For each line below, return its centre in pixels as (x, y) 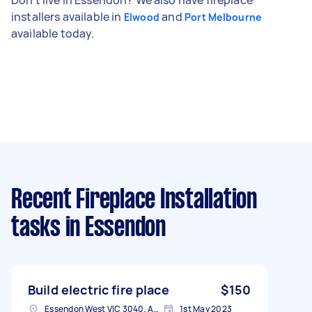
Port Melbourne (223, 17)
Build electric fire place (99, 289)
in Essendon (113, 228)
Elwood (142, 17)
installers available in (68, 16)
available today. (53, 33)
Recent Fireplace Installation (134, 200)
